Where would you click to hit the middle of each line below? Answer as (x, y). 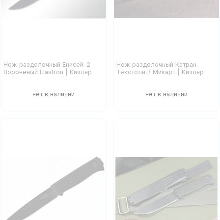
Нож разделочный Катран (157, 65)
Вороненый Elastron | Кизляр (47, 72)
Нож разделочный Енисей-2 (47, 65)
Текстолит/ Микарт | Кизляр (160, 72)
